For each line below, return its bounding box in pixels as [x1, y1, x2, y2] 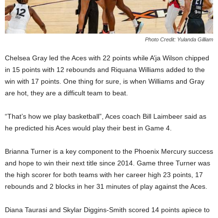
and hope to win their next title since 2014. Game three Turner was [5, 159, 210, 167]
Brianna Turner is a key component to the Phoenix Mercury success [5, 147, 213, 155]
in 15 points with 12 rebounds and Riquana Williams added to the [5, 65, 205, 73]
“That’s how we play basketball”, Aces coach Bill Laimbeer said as [5, 112, 206, 120]
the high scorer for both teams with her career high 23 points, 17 [5, 170, 203, 179]
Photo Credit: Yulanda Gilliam [145, 36, 213, 42]
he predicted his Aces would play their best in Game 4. [5, 124, 172, 132]
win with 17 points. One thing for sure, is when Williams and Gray [5, 77, 204, 85]
